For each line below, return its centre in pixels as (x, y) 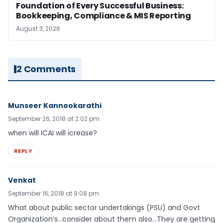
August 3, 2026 (38, 29)
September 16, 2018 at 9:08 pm (54, 194)
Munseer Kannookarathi (55, 106)
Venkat (22, 180)
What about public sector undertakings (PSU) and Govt (104, 208)
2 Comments (46, 69)
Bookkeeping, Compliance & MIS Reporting (104, 16)
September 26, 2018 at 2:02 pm (54, 119)
